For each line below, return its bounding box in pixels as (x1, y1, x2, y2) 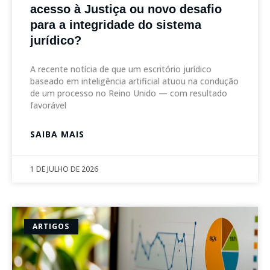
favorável (30, 99, 66, 111)
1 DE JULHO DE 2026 (30, 163, 98, 174)
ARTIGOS (33, 221, 70, 231)
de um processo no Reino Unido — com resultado (30, 87, 227, 99)
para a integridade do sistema (30, 17, 201, 31)
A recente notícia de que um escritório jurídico (30, 63, 212, 75)
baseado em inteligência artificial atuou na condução (30, 75, 239, 87)
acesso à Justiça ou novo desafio (30, 2, 222, 16)
